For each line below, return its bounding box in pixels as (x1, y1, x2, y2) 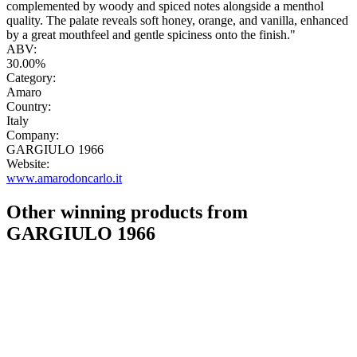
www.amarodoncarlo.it (6, 171, 122, 186)
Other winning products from (6, 202, 248, 223)
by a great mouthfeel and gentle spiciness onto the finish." (6, 28, 296, 42)
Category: (6, 71, 56, 85)
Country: (6, 100, 51, 114)
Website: (6, 157, 49, 171)
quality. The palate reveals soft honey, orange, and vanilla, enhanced (6, 14, 348, 28)
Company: (6, 128, 59, 143)
